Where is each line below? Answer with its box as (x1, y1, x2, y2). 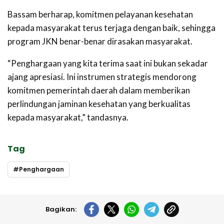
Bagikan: (45, 204, 76, 214)
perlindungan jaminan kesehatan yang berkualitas (7, 98, 190, 109)
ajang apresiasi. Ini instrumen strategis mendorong (7, 71, 196, 82)
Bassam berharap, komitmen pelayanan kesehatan (7, 9, 193, 20)
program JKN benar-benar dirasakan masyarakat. (7, 36, 192, 47)
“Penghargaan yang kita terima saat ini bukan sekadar (7, 58, 208, 69)
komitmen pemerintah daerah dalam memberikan (7, 85, 190, 96)
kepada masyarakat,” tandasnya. (7, 112, 128, 123)
